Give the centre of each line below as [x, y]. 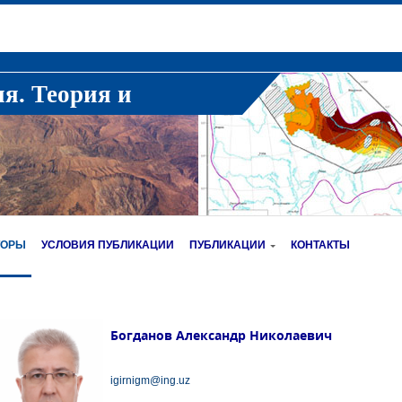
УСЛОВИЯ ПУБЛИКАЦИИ [108, 245]
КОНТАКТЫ [320, 245]
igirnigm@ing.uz [150, 380]
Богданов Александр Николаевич [221, 335]
